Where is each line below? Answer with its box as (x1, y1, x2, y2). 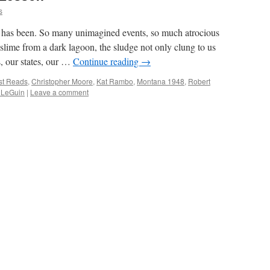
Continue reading (73, 55, 141, 67)
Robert (188, 76, 210, 86)
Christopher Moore (31, 76, 93, 86)
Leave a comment (30, 87, 89, 97)
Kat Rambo (96, 76, 133, 86)
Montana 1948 (137, 76, 184, 86)
